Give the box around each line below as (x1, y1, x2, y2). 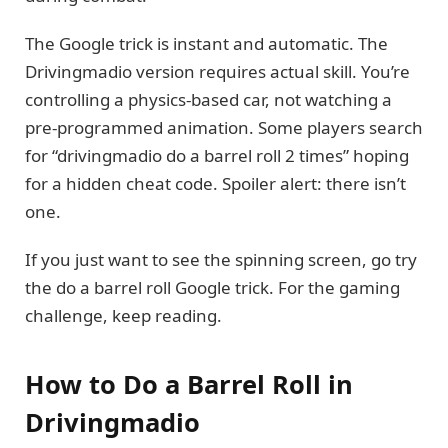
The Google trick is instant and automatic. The (25, 32, 388, 56)
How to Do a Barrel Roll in (25, 366, 353, 401)
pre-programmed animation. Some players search (25, 116, 423, 140)
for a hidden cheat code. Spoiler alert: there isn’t (25, 172, 406, 196)
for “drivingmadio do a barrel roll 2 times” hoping (25, 144, 409, 168)
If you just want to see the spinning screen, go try (25, 248, 417, 272)
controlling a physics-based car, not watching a (25, 88, 392, 112)
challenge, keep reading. (25, 304, 222, 328)
